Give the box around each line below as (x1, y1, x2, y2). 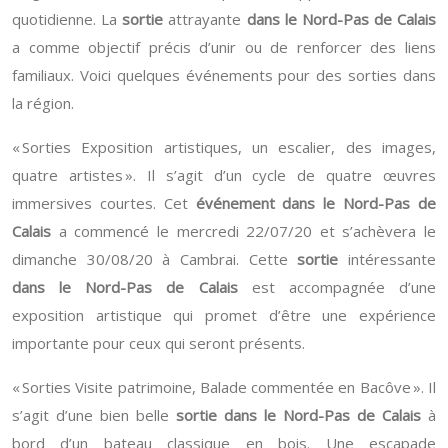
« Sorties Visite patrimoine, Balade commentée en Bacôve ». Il (12, 377, 436, 397)
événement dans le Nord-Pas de (195, 193, 437, 213)
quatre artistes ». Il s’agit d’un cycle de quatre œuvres (12, 165, 436, 185)
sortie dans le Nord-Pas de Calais (176, 405, 428, 425)
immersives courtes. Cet (12, 193, 196, 213)
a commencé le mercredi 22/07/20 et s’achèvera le (51, 221, 436, 241)
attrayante (163, 9, 247, 29)
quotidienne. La (12, 9, 123, 29)
